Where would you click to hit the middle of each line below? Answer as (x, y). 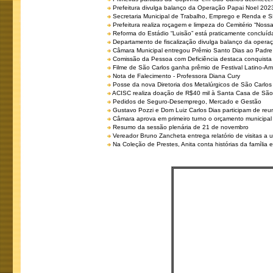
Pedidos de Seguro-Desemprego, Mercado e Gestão (187, 101)
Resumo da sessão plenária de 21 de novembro (181, 127)
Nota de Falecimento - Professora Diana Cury (176, 76)
